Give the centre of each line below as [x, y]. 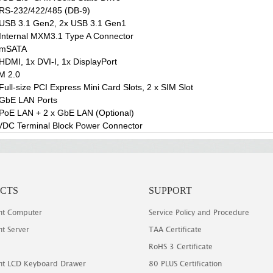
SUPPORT [170, 190]
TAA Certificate [175, 229]
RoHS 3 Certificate [181, 246]
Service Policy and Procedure [199, 212]
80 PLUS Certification [185, 264]
